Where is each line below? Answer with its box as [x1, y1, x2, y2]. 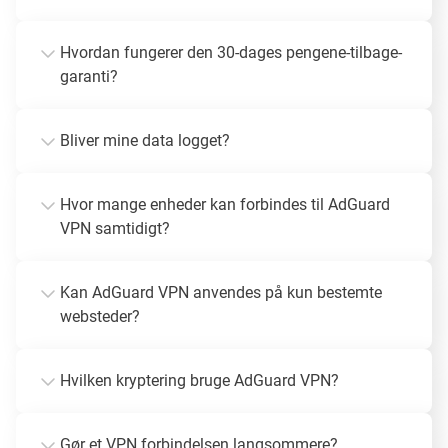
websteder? [60, 306, 140, 326]
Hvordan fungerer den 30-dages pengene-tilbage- [60, 42, 402, 62]
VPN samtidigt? [60, 218, 170, 238]
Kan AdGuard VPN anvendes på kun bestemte [60, 282, 382, 302]
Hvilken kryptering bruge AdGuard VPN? [60, 370, 339, 390]
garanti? [60, 66, 118, 86]
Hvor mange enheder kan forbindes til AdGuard [60, 194, 390, 214]
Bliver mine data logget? [60, 130, 230, 150]
